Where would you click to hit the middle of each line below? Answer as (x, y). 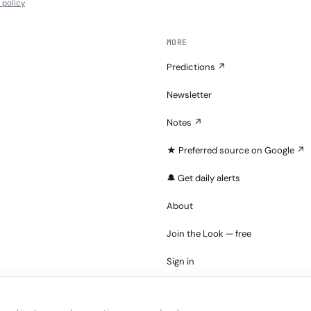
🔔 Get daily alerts (203, 178)
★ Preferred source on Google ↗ (236, 151)
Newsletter (189, 95)
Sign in (180, 262)
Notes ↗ (185, 123)
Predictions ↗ (196, 67)
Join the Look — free (209, 234)
